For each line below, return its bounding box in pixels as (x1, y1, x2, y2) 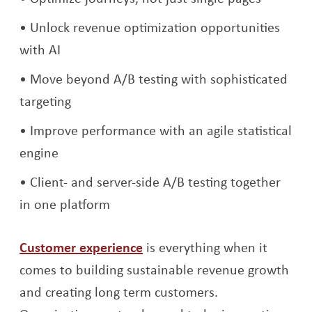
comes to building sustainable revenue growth (19, 260, 290, 279)
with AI (19, 40, 61, 59)
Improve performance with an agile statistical (30, 120, 292, 140)
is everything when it (143, 237, 268, 257)
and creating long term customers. (19, 282, 219, 302)
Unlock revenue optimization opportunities (30, 17, 281, 37)
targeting (19, 91, 72, 111)
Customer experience (19, 237, 143, 257)
